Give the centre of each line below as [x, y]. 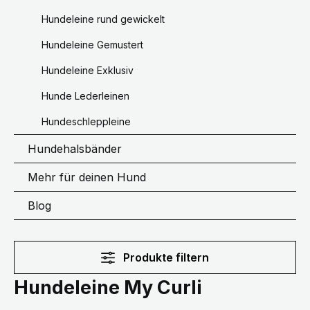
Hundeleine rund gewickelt [103, 19]
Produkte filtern [166, 258]
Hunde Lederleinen [85, 96]
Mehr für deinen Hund [87, 177]
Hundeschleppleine [86, 122]
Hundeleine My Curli [108, 288]
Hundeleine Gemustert [92, 45]
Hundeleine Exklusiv [88, 71]
